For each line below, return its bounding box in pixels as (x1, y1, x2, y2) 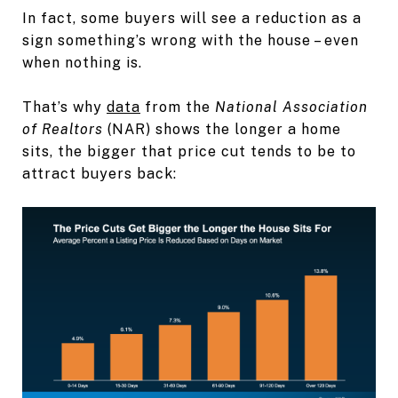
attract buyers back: (22, 164, 177, 182)
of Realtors (22, 120, 103, 138)
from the (140, 98, 215, 115)
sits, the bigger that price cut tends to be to (22, 142, 356, 160)
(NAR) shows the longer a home (103, 120, 341, 138)
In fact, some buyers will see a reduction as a (22, 9, 362, 27)
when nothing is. (22, 53, 142, 71)
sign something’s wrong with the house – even (22, 31, 359, 49)
